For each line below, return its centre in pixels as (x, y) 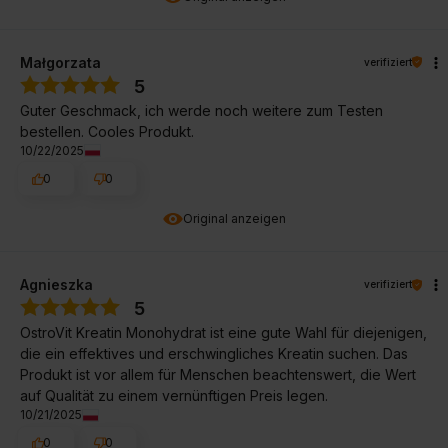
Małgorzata (60, 62)
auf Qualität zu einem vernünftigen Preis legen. (174, 396)
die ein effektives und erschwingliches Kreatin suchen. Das (214, 354)
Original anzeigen (234, 219)
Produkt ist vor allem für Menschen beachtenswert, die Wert (218, 375)
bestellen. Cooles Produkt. (107, 131)
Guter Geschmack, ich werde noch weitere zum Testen (201, 110)
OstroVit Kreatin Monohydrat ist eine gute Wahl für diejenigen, (223, 333)
